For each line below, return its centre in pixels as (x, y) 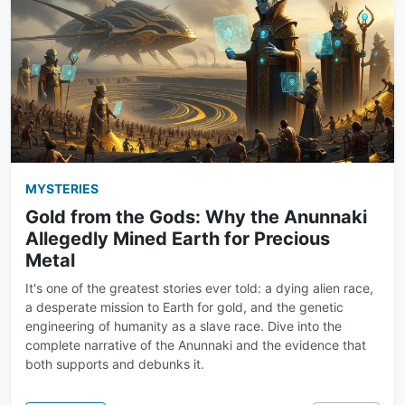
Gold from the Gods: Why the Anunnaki (196, 217)
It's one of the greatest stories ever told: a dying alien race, (199, 288)
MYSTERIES (62, 188)
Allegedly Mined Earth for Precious (178, 239)
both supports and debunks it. (115, 364)
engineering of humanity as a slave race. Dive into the (184, 326)
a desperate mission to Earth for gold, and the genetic (184, 307)
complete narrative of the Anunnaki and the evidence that (196, 345)
